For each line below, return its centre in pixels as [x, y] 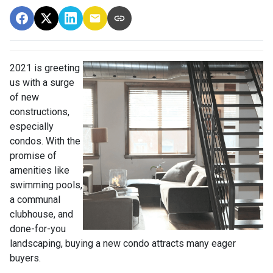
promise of [33, 155]
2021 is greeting [45, 68]
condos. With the [45, 141]
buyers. [25, 258]
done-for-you [38, 229]
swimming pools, [46, 185]
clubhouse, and [41, 214]
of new [24, 97]
